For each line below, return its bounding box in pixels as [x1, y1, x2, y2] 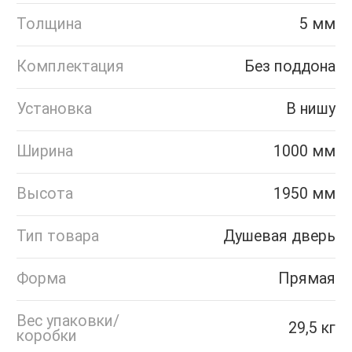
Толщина [16, 15, 82, 34]
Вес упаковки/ [16, 312, 119, 331]
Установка [16, 100, 92, 119]
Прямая [278, 269, 335, 288]
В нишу [286, 100, 335, 119]
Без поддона [244, 57, 335, 76]
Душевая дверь [223, 227, 335, 246]
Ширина [16, 142, 73, 161]
